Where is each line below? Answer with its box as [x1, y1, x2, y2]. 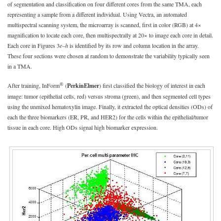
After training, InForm [7, 81, 60, 89]
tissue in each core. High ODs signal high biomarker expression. [7, 123, 158, 131]
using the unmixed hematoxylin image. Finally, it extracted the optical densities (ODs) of [7, 102, 213, 110]
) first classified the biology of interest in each [99, 81, 205, 89]
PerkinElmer [67, 81, 99, 90]
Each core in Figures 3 [7, 41, 60, 49]
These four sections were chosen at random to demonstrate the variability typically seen [7, 51, 210, 60]
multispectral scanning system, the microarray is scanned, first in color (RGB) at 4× [7, 20, 201, 29]
